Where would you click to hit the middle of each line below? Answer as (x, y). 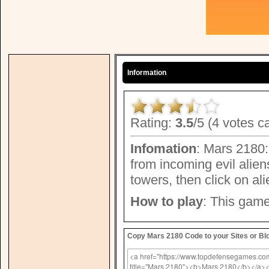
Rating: (153, 123)
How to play (167, 201)
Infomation (163, 149)
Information (147, 73)
